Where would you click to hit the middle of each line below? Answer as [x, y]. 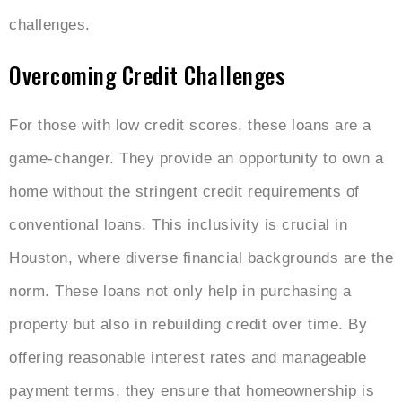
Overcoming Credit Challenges [147, 74]
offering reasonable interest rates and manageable [188, 357]
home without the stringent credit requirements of [184, 191]
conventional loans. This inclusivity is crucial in [178, 224]
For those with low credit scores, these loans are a [190, 125]
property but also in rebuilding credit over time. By [188, 324]
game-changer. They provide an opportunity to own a [196, 158]
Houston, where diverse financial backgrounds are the [201, 258]
